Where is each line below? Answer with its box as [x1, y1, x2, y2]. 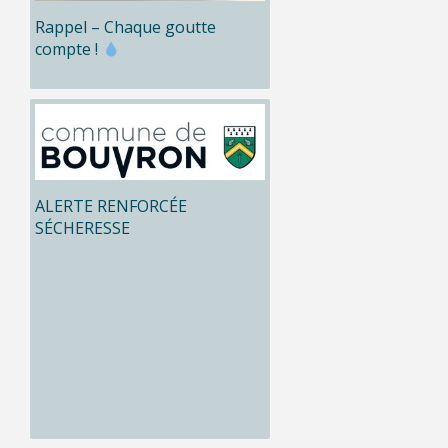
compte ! [35, 38, 102, 61]
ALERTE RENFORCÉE [35, 195, 187, 218]
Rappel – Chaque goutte [35, 16, 216, 39]
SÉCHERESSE [35, 217, 130, 240]
